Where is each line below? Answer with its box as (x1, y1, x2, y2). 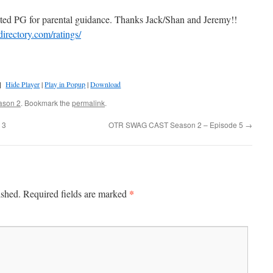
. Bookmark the (21, 97, 72, 108)
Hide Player (5, 79, 40, 89)
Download (90, 79, 121, 89)
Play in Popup (44, 79, 86, 89)
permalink (72, 97, 105, 108)
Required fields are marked (23, 186, 129, 200)
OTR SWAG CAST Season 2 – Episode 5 (108, 119, 245, 130)
